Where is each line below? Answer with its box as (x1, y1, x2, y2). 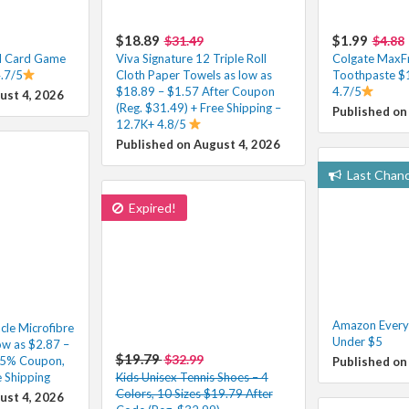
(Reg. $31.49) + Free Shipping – (115, 100, 281, 115)
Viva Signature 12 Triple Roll (115, 50, 267, 66)
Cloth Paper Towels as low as (115, 67, 272, 82)
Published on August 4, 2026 (115, 136, 280, 152)
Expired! (125, 199, 176, 215)
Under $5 (331, 333, 383, 349)
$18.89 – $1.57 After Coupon (115, 83, 275, 99)
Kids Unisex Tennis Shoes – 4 (115, 369, 268, 384)
